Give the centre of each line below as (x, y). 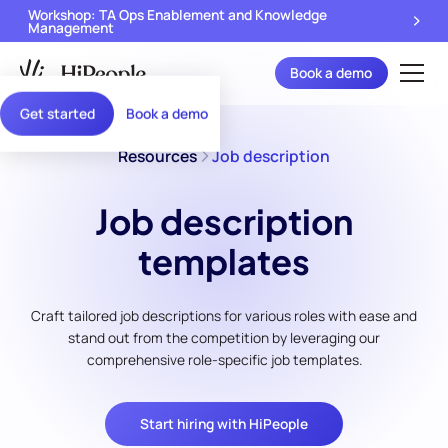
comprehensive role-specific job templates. (224, 359)
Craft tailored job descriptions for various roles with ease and (224, 315)
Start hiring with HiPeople (224, 424)
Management (70, 27)
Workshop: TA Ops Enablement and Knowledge (177, 14)
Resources (157, 155)
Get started (57, 113)
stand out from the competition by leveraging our (224, 337)
